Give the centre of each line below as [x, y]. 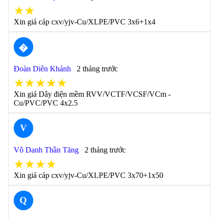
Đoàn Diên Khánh [42, 69]
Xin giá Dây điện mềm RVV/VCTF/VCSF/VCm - [92, 94]
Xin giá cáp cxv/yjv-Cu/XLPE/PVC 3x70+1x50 [88, 175]
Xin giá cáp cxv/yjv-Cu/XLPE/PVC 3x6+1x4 [84, 22]
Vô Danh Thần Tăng [46, 150]
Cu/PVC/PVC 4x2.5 [45, 103]
